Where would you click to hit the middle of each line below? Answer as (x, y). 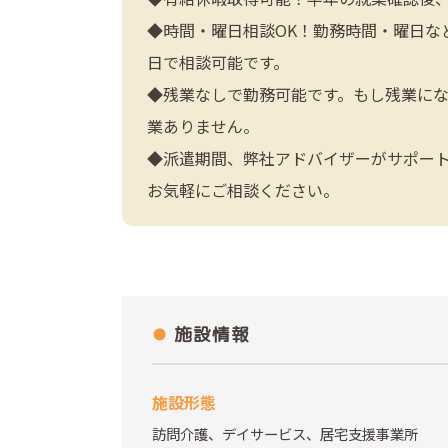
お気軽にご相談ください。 (243, 190)
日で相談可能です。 (218, 62)
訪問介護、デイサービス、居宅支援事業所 (285, 434)
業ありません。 (203, 126)
